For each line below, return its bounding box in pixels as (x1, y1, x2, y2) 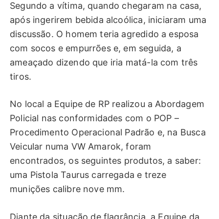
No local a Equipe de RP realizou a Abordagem (10, 99, 204, 109)
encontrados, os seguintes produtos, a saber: (10, 155, 201, 166)
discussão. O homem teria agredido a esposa (10, 28, 199, 39)
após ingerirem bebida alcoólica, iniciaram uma (10, 14, 207, 25)
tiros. (10, 71, 32, 82)
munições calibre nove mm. (10, 184, 125, 195)
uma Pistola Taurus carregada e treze (10, 170, 167, 180)
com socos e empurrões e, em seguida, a (10, 43, 181, 53)
